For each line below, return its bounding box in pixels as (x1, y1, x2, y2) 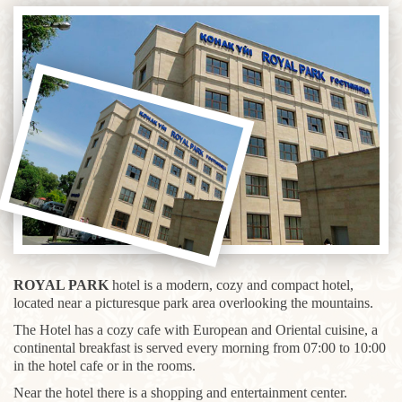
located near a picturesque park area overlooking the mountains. (13, 294, 373, 310)
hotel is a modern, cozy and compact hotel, (109, 276, 354, 293)
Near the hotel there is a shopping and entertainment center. (13, 384, 347, 400)
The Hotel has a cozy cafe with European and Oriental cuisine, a (13, 321, 378, 337)
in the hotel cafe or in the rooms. (13, 357, 199, 373)
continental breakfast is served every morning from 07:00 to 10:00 (13, 339, 386, 355)
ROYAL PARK (13, 276, 109, 293)
